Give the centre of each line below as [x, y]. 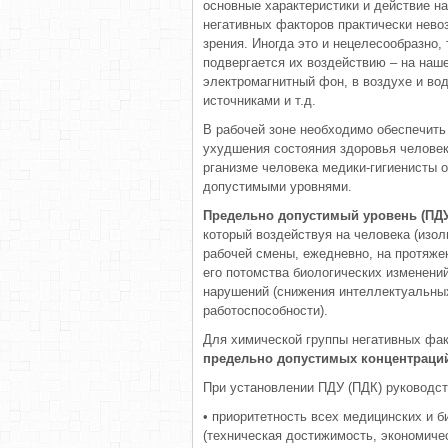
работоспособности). [265, 310]
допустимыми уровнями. [277, 186]
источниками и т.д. [259, 100]
